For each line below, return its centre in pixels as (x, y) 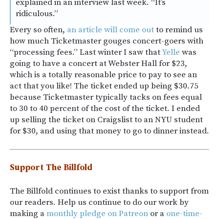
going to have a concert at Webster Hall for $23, (99, 64)
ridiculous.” (37, 14)
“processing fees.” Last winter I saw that (86, 52)
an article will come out (110, 30)
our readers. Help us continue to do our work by (99, 202)
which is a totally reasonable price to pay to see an (103, 75)
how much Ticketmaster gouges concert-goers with (107, 41)
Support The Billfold (51, 168)
